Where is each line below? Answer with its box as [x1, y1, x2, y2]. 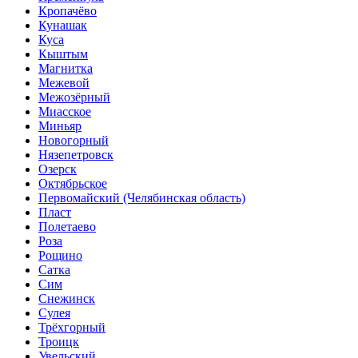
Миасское [38, 104, 91, 118]
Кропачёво [38, 3, 97, 18]
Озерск [38, 161, 77, 176]
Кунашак [38, 18, 87, 32]
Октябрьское [38, 176, 107, 190]
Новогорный [38, 133, 109, 147]
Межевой [38, 75, 89, 89]
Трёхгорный [38, 320, 105, 334]
